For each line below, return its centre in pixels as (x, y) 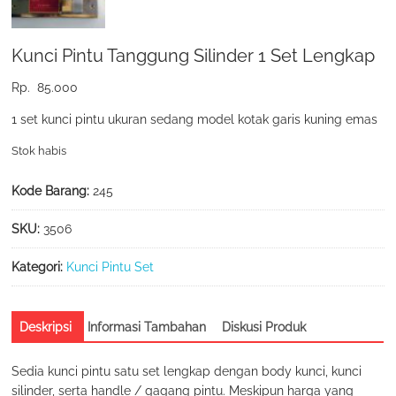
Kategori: (39, 267)
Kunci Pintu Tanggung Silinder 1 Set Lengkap (194, 56)
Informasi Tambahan (147, 327)
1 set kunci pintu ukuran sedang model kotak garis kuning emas (195, 119)
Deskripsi (46, 327)
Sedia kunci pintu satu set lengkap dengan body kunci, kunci (187, 371)
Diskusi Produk (264, 327)
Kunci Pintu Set (110, 267)
